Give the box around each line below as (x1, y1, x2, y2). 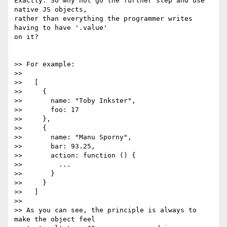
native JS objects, (14, 6, 87, 14)
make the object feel (14, 215, 95, 223)
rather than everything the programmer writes (14, 15, 193, 23)
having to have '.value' (14, 24, 107, 32)
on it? (14, 33, 39, 41)
